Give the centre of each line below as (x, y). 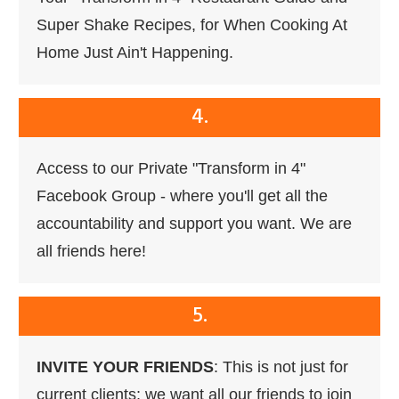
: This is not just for (281, 367)
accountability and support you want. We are (194, 224)
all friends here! (91, 252)
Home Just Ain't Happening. (135, 53)
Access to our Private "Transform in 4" (171, 169)
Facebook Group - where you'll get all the (182, 196)
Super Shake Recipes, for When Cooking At (192, 25)
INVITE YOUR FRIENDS (125, 367)
